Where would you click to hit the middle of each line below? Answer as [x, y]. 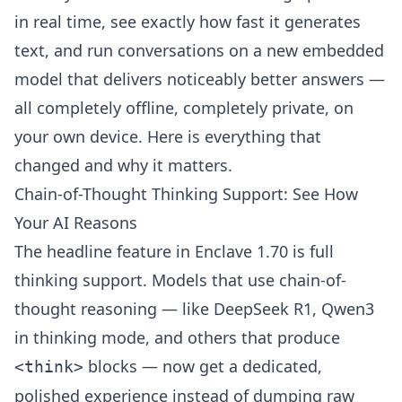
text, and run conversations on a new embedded [199, 50]
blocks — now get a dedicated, [203, 366]
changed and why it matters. [123, 165]
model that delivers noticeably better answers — [200, 79]
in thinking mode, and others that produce [177, 337]
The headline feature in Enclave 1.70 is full [174, 251]
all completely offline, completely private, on [184, 108]
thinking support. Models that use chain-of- [180, 280]
